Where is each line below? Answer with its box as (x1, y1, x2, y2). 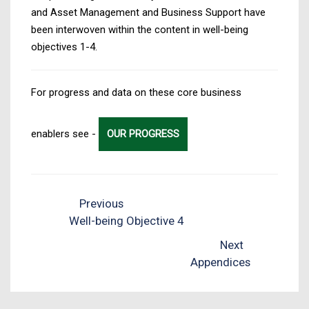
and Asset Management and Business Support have (31, 6, 266, 19)
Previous (77, 196, 124, 210)
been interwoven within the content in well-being (31, 23, 248, 36)
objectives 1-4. (31, 40, 97, 53)
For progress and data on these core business (31, 86, 241, 99)
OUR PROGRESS (107, 127, 179, 140)
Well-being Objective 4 (69, 213, 184, 228)
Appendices (190, 255, 250, 269)
